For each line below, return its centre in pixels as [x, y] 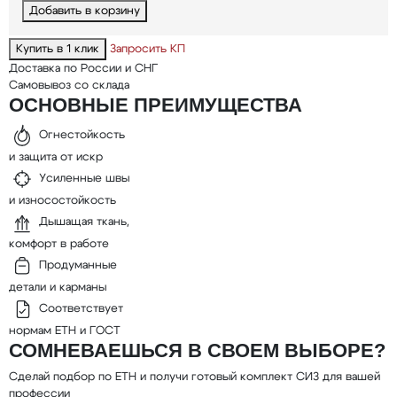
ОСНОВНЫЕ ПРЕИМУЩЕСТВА [155, 105]
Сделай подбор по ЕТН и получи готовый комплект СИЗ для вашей [194, 377]
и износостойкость [62, 201]
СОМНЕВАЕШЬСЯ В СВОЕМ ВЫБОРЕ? [197, 351]
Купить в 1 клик [57, 49]
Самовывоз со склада [69, 85]
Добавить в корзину [84, 11]
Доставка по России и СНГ [83, 68]
